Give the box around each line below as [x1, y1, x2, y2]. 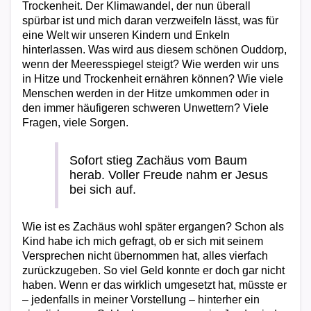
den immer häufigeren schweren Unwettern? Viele [22, 102, 269, 114]
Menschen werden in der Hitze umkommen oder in [22, 87, 269, 99]
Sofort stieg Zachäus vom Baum [69, 153, 247, 167]
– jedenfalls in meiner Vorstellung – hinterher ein [22, 294, 260, 305]
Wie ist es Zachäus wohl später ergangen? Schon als [22, 221, 284, 233]
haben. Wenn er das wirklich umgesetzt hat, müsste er [22, 279, 287, 291]
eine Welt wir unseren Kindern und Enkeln [22, 29, 230, 41]
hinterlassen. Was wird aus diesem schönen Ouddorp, [22, 44, 287, 56]
